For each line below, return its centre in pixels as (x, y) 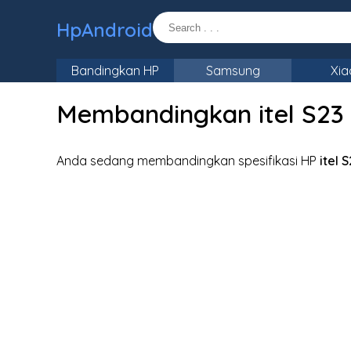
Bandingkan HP (115, 71)
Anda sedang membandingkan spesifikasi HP (188, 161)
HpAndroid (105, 29)
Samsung (233, 71)
